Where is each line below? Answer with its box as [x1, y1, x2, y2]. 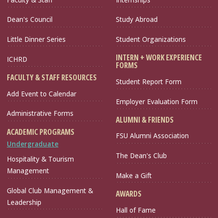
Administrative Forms [7, 109, 73, 118]
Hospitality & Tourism [7, 154, 74, 164]
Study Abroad [116, 15, 158, 24]
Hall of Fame [116, 205, 156, 215]
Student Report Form [116, 76, 182, 86]
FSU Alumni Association [116, 131, 189, 141]
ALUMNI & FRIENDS [116, 114, 174, 126]
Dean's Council [7, 15, 53, 24]
